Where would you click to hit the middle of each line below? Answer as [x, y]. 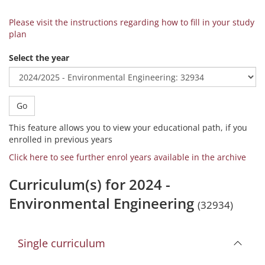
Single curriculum [62, 243]
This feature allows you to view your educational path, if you [128, 127]
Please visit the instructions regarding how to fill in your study [132, 22]
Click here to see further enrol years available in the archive [127, 157]
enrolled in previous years [61, 139]
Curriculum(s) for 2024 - [90, 184]
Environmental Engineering [103, 203]
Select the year [39, 58]
